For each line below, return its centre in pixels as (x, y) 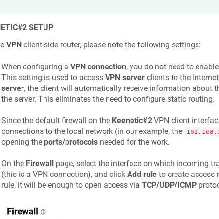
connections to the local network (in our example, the (93, 131)
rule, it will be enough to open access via (71, 185)
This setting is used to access (53, 77)
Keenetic (127, 121)
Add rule (142, 175)
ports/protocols (71, 142)
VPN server (125, 77)
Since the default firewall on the (56, 121)
